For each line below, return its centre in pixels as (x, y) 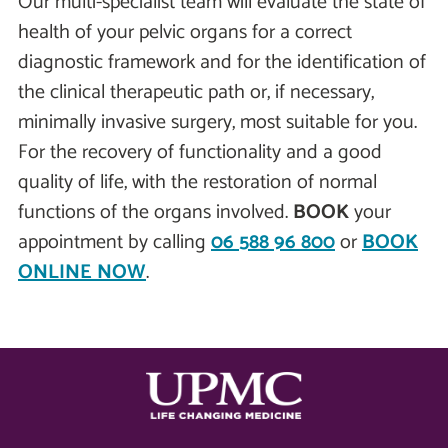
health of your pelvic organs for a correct (185, 33)
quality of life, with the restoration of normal (197, 183)
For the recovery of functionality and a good (200, 153)
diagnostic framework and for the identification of (222, 63)
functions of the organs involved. (155, 213)
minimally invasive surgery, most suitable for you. (217, 123)
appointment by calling (114, 243)
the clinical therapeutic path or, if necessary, (196, 93)
